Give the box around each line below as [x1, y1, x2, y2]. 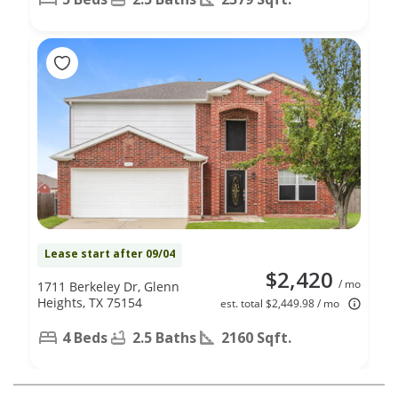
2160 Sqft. [221, 327, 291, 347]
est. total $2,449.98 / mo [220, 295, 339, 311]
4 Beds [62, 327, 107, 347]
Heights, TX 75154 [37, 293, 142, 311]
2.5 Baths [132, 327, 196, 347]
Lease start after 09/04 [44, 245, 175, 261]
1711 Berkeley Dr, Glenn [37, 277, 179, 295]
